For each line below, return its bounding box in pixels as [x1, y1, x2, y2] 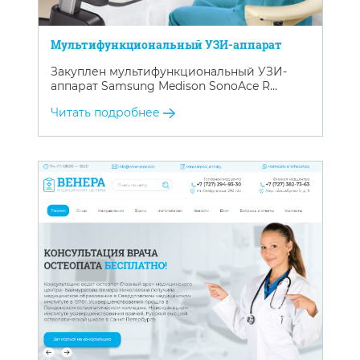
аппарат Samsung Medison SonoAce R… [50, 78, 277, 93]
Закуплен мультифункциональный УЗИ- [50, 63, 287, 79]
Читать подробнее [50, 104, 163, 120]
